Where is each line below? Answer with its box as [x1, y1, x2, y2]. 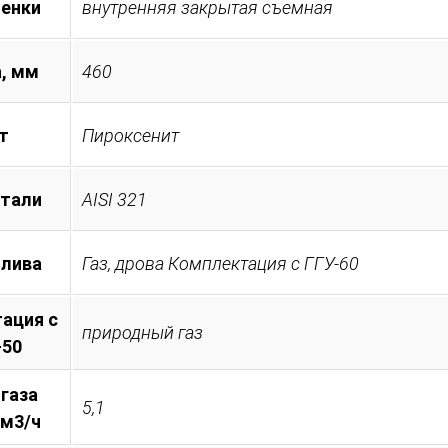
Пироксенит [82, 124, 179, 146]
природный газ [82, 321, 203, 343]
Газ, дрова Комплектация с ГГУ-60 [82, 252, 359, 274]
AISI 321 [82, 188, 147, 210]
